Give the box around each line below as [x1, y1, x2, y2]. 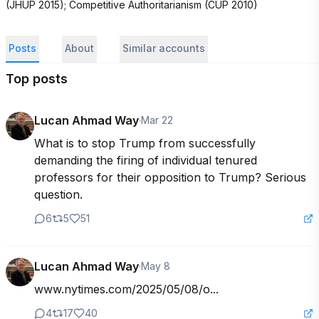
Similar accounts [122, 42, 205, 54]
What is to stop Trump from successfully [34, 136, 256, 150]
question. [34, 187, 83, 202]
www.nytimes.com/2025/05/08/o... [34, 282, 219, 296]
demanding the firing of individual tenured [34, 153, 257, 167]
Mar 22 [141, 114, 173, 126]
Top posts [6, 71, 68, 86]
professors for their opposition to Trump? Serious [34, 170, 306, 184]
